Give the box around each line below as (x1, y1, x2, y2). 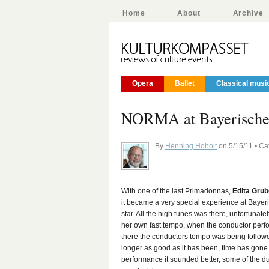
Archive (232, 9, 264, 17)
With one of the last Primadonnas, (121, 187, 232, 195)
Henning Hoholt (165, 142, 217, 150)
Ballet (175, 79, 195, 88)
